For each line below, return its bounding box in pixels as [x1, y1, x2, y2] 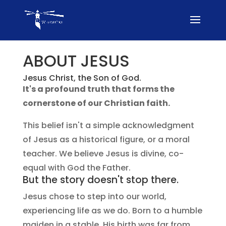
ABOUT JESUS [22, 49, 130, 72]
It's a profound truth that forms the [22, 83, 175, 95]
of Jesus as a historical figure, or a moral [22, 133, 190, 145]
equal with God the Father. [22, 161, 131, 174]
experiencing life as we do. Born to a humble [22, 204, 202, 216]
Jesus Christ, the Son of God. [22, 72, 141, 84]
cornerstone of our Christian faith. [22, 97, 170, 109]
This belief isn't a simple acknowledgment [22, 119, 194, 131]
